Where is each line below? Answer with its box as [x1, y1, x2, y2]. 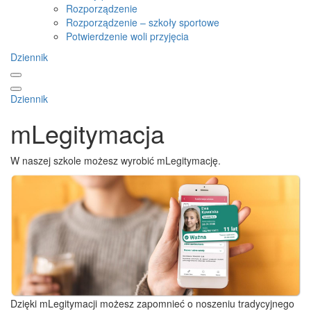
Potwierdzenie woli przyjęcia [66, 28, 189, 43]
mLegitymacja [10, 115, 165, 151]
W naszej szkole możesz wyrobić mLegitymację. [10, 153, 221, 167]
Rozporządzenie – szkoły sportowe [66, 15, 219, 29]
